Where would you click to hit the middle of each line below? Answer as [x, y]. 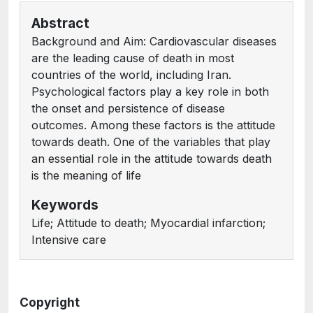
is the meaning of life [86, 175]
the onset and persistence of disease [128, 108]
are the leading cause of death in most [133, 58]
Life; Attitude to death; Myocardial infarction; [148, 223]
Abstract [60, 23]
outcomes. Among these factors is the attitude [153, 125]
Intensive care [69, 240]
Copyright [50, 302]
